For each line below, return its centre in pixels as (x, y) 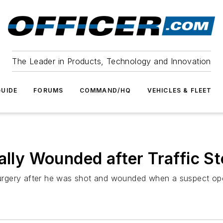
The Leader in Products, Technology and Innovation (111, 61)
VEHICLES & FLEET (179, 90)
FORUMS (49, 90)
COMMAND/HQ (105, 90)
